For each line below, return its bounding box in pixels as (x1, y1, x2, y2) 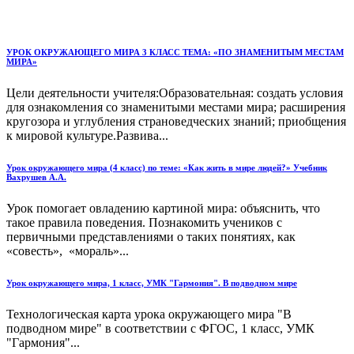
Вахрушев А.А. (6, 171, 66, 182)
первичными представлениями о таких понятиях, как (6, 229, 296, 243)
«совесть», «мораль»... (6, 243, 129, 258)
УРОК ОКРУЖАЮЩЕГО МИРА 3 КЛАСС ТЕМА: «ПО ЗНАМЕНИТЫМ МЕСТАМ (6, 47, 344, 58)
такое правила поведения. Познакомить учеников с (6, 215, 282, 229)
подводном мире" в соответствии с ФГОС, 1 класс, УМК (6, 321, 314, 335)
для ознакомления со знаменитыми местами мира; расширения (6, 100, 345, 114)
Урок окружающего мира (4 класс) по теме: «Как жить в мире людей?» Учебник (6, 162, 327, 172)
